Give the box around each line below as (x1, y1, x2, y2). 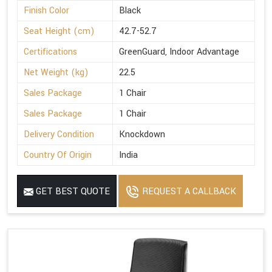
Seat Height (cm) (24, 24, 95, 38)
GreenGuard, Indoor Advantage (119, 45, 239, 58)
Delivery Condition (24, 127, 94, 141)
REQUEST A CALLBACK (140, 185, 236, 198)
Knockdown (119, 127, 165, 141)
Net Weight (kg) (24, 66, 89, 79)
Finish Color (24, 4, 69, 17)
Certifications (24, 45, 77, 58)
